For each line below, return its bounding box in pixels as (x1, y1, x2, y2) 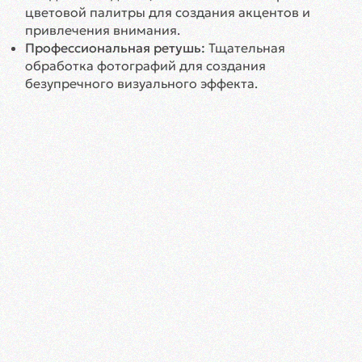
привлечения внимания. (25, 22, 180, 38)
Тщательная (205, 40, 285, 56)
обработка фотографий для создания (25, 57, 266, 74)
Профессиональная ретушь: (25, 40, 205, 56)
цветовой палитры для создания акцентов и (25, 4, 310, 20)
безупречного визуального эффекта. (25, 75, 258, 91)
